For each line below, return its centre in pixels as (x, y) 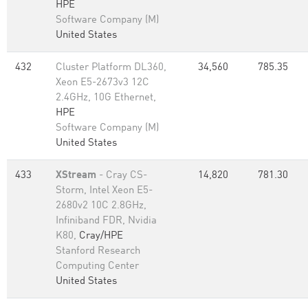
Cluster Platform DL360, (111, 68)
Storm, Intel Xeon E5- (104, 191)
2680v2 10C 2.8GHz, (101, 206)
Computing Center (97, 266)
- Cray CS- (122, 176)
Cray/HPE (101, 236)
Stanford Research (98, 251)
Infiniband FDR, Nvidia (106, 221)
